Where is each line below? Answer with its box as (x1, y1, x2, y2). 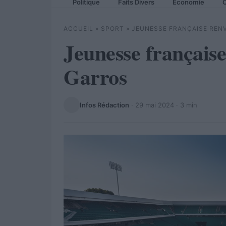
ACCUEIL (64, 25, 93, 32)
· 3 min (174, 100, 197, 109)
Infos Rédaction (80, 100, 129, 109)
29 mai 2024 (135, 100, 174, 109)
